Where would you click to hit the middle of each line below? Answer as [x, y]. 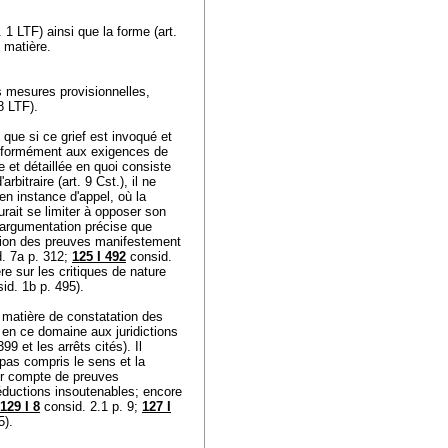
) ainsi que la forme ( [98, 31]
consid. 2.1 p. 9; [91, 406]
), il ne [138, 181]
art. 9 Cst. [91, 181]
